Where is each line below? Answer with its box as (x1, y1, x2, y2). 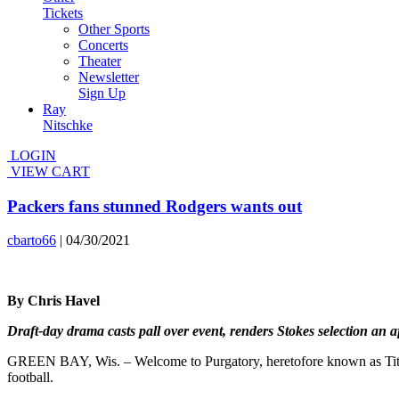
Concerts (78, 37, 128, 53)
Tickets (43, 5, 83, 20)
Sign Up (78, 85, 126, 101)
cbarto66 (7, 232, 56, 248)
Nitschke (43, 118, 93, 133)
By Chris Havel (7, 293, 100, 309)
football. (7, 370, 53, 386)
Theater (78, 53, 121, 69)
